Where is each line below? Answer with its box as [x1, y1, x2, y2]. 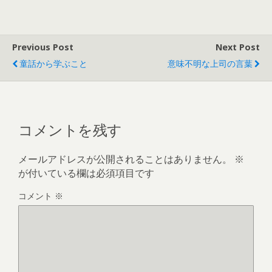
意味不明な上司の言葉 [168, 58, 253, 69]
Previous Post [12, 41, 73, 53]
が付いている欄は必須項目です [18, 166, 154, 180]
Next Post [216, 41, 260, 53]
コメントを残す [18, 117, 122, 140]
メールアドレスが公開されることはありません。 [18, 152, 232, 166]
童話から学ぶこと [19, 58, 87, 69]
